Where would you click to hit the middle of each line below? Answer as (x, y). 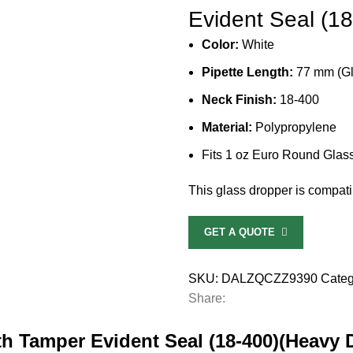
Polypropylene (294, 127)
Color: (222, 44)
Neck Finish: (241, 99)
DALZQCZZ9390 (271, 278)
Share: (207, 298)
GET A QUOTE (243, 232)
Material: (227, 127)
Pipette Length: (249, 72)
